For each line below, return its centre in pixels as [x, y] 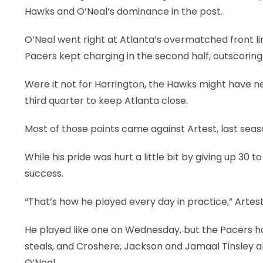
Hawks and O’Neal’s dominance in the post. [124, 11]
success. [44, 173]
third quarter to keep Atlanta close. [106, 101]
